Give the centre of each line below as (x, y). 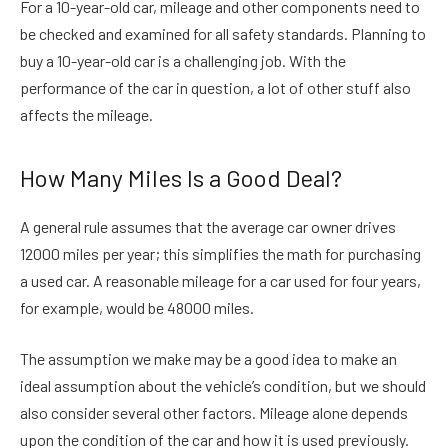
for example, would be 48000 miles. (138, 307)
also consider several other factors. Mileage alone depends (214, 413)
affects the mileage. (86, 114)
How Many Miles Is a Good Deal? (181, 177)
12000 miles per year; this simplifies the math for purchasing (220, 253)
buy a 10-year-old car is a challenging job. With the (183, 60)
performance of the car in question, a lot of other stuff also (215, 87)
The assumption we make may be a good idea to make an (208, 359)
